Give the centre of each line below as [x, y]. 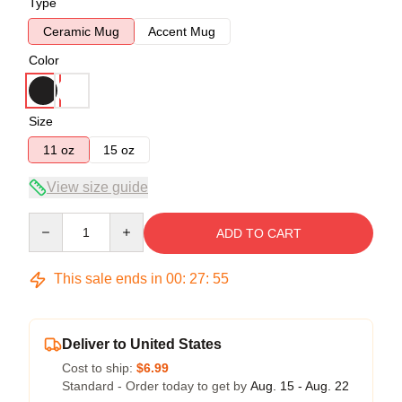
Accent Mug [182, 31]
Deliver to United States [142, 344]
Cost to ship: [99, 368]
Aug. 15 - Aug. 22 [300, 386]
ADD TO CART [258, 233]
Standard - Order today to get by [156, 386]
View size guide [97, 187]
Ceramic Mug [81, 31]
